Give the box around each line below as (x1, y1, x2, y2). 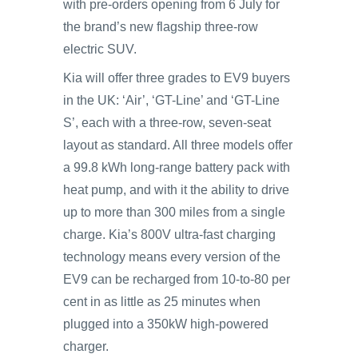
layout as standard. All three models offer (63, 138, 292, 152)
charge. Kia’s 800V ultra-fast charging (63, 228, 276, 241)
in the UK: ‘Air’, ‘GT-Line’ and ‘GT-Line (63, 93, 280, 107)
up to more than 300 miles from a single (63, 205, 285, 219)
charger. (63, 340, 109, 353)
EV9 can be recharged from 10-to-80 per (63, 272, 290, 286)
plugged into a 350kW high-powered (63, 317, 268, 331)
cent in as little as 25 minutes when (63, 295, 261, 308)
